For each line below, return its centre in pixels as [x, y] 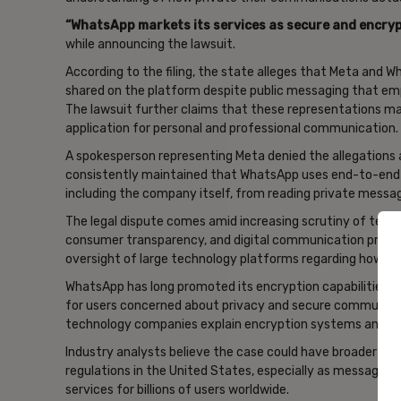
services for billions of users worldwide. [177, 389]
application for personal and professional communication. [232, 128]
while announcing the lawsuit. [150, 44]
